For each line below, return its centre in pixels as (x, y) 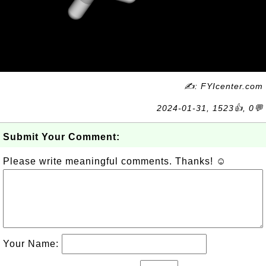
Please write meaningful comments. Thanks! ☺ (115, 161)
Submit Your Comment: (61, 137)
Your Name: (32, 244)
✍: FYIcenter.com (224, 86)
